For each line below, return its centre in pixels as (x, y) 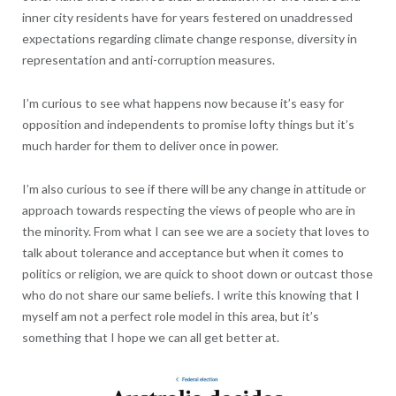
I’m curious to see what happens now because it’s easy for (183, 103)
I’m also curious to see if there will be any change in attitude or (194, 188)
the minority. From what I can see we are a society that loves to (195, 231)
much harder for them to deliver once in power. (150, 145)
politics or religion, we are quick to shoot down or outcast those (197, 273)
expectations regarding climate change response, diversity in (189, 38)
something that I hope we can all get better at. (150, 337)
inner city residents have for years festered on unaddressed (187, 17)
